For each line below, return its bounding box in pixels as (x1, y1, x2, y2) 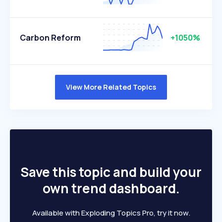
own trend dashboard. (42, 179, 180, 197)
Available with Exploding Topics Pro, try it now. (32, 208, 190, 218)
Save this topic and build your (20, 163, 202, 181)
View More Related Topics (66, 82, 156, 92)
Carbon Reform (20, 32, 81, 43)
